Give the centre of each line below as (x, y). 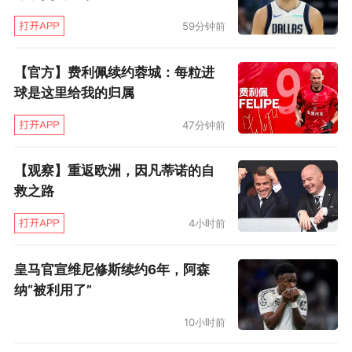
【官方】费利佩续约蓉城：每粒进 (114, 72)
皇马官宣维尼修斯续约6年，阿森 (112, 269)
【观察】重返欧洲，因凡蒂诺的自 (114, 171)
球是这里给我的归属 (74, 92)
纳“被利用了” (53, 290)
